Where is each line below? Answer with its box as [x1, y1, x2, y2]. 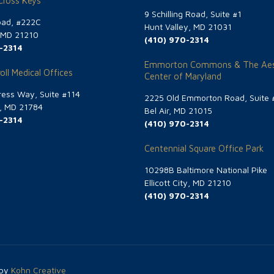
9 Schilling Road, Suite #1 [144, 9, 242, 20]
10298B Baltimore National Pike [144, 165, 267, 176]
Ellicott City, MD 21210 [144, 177, 231, 188]
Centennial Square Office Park [144, 143, 264, 154]
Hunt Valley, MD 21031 [144, 21, 232, 32]
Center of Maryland [144, 71, 221, 82]
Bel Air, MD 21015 [144, 105, 212, 116]
